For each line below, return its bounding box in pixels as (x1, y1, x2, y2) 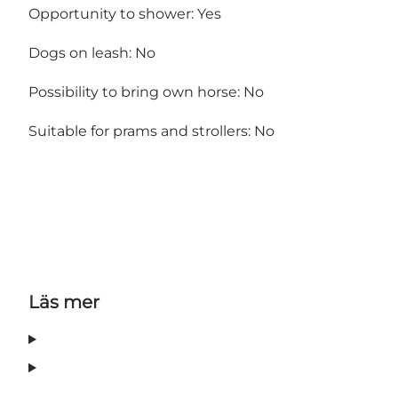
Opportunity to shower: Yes (28, 5, 221, 23)
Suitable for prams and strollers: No (28, 123, 275, 140)
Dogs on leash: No (28, 44, 155, 62)
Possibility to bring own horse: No (28, 84, 264, 101)
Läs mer (28, 291, 99, 314)
